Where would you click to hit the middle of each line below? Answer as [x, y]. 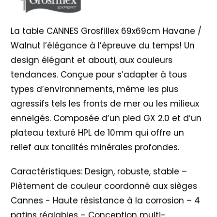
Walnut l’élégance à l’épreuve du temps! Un [103, 45]
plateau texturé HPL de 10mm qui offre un [98, 132]
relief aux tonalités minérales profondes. [95, 147]
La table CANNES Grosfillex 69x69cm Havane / [106, 31]
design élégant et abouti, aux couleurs [92, 60]
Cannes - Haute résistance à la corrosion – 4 [106, 200]
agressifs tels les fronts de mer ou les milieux [105, 103]
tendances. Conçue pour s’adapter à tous [99, 74]
